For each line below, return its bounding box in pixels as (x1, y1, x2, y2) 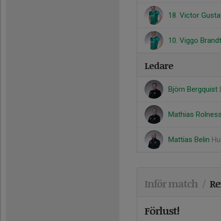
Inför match (145, 177, 198, 190)
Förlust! (145, 203, 179, 218)
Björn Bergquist (168, 85, 220, 94)
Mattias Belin (168, 135, 212, 144)
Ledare (145, 59, 173, 72)
